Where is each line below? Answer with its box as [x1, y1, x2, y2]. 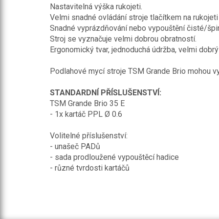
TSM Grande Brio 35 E [50, 99, 125, 108]
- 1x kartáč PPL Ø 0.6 [50, 109, 122, 119]
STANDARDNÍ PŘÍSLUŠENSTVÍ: [50, 88, 161, 97]
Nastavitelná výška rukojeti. [50, 2, 142, 11]
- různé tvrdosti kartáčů [50, 163, 130, 173]
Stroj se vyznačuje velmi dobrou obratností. [50, 34, 197, 44]
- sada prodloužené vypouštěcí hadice [50, 153, 179, 162]
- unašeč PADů [50, 142, 100, 151]
